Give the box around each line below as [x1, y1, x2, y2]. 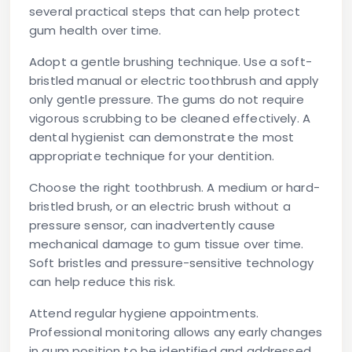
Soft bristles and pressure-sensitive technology [29, 255, 314, 272]
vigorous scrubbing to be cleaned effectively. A [29, 110, 311, 127]
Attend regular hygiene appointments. [29, 305, 259, 322]
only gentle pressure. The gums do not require [29, 91, 304, 108]
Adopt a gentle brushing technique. [29, 53, 241, 71]
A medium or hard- [203, 179, 320, 196]
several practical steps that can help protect [29, 3, 300, 20]
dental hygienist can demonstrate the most [29, 129, 295, 146]
